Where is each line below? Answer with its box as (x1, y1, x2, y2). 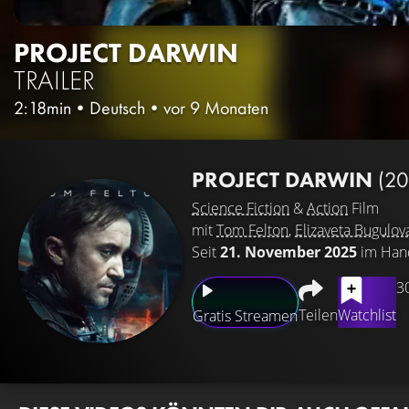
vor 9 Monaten (163, 95, 268, 120)
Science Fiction (192, 197, 289, 218)
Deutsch (89, 95, 145, 120)
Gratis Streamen (193, 305, 298, 326)
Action (307, 197, 348, 218)
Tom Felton (216, 219, 288, 240)
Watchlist (338, 304, 396, 325)
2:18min (14, 95, 71, 120)
